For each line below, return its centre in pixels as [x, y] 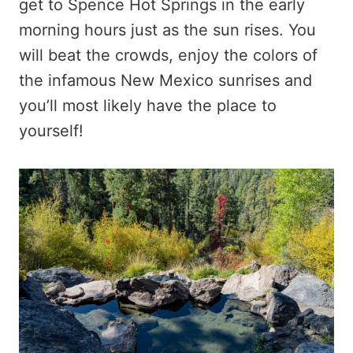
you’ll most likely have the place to [148, 105]
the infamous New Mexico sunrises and [165, 80]
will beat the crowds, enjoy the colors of [168, 55]
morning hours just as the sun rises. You [167, 30]
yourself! [51, 130]
